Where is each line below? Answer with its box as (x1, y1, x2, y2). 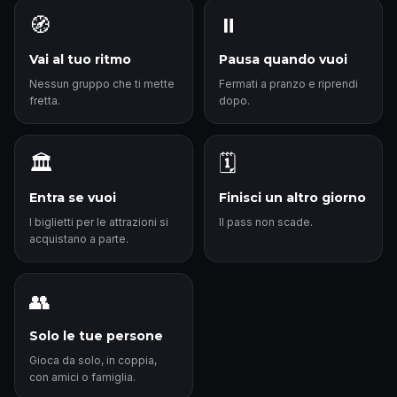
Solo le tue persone (29, 328, 163, 344)
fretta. (29, 94, 60, 107)
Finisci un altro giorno (219, 190, 366, 206)
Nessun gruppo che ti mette (29, 77, 175, 90)
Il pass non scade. (219, 215, 313, 229)
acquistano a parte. (29, 232, 128, 245)
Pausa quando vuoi (219, 51, 347, 67)
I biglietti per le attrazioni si (29, 215, 168, 229)
